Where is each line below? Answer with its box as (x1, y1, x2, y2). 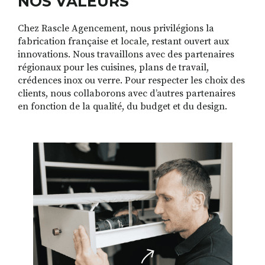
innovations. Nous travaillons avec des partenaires (18, 49, 234, 61)
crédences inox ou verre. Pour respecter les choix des (18, 75, 245, 87)
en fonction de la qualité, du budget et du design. (18, 101, 227, 113)
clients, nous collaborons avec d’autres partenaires (18, 88, 235, 100)
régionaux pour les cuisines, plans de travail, (18, 62, 209, 74)
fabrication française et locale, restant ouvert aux (18, 35, 229, 48)
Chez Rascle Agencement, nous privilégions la (18, 22, 214, 35)
